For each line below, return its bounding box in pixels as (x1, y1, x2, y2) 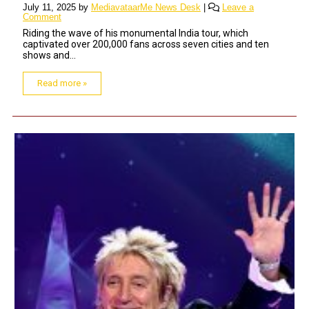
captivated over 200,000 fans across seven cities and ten (23, 38, 269, 50)
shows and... (23, 49, 76, 61)
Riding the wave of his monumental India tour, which (23, 27, 248, 39)
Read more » (37, 77, 87, 88)
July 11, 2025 (23, 1, 76, 12)
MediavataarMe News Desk (91, 1, 201, 12)
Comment (23, 11, 61, 22)
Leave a (222, 1, 254, 12)
